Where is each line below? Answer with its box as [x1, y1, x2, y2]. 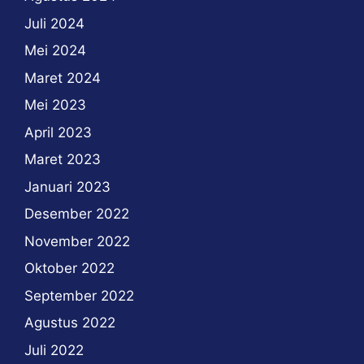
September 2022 [24, 287, 134, 304]
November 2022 [24, 232, 130, 249]
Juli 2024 [24, 15, 84, 32]
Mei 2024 [24, 42, 86, 59]
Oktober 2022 [24, 260, 115, 277]
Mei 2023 [24, 97, 86, 114]
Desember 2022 [24, 206, 129, 223]
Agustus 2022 [24, 314, 115, 331]
